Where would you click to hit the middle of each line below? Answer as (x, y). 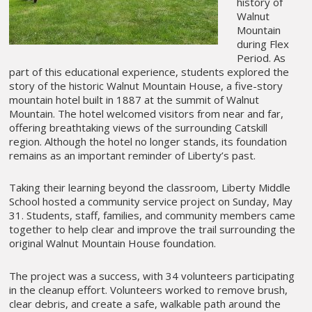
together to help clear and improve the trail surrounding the (153, 229)
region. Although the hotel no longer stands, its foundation (148, 142)
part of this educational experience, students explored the (149, 72)
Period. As (261, 58)
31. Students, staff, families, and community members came (153, 216)
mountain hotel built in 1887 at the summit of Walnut (134, 100)
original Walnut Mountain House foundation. (113, 243)
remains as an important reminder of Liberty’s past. (133, 156)
